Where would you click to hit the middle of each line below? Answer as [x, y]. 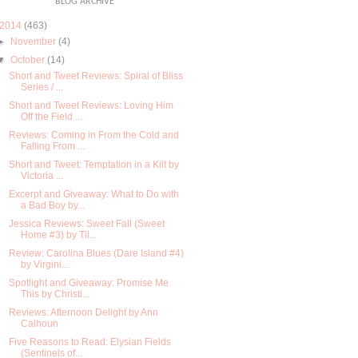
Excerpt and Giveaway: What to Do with [93, 194]
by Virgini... [44, 264]
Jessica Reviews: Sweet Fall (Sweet [86, 223]
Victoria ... [42, 175]
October [28, 60]
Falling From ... [52, 146]
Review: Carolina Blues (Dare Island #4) [96, 253]
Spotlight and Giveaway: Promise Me [88, 282]
